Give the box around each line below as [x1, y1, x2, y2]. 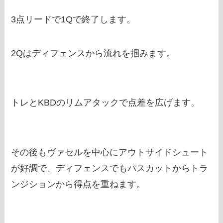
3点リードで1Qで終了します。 [11, 14, 136, 24]
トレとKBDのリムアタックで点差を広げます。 [11, 98, 200, 108]
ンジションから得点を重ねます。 [11, 179, 146, 190]
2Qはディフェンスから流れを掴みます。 [11, 48, 176, 58]
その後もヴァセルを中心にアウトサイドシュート [11, 147, 209, 158]
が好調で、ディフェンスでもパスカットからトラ [11, 163, 209, 174]
